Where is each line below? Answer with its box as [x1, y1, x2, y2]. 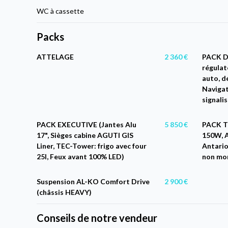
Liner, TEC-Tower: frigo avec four [37, 141, 147, 150]
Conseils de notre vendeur [37, 211, 158, 224]
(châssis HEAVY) [37, 187, 92, 196]
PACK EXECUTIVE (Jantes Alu [37, 120, 137, 129]
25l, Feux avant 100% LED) [37, 152, 125, 161]
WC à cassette [37, 6, 84, 15]
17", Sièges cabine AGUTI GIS [37, 130, 134, 139]
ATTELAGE [37, 52, 74, 61]
